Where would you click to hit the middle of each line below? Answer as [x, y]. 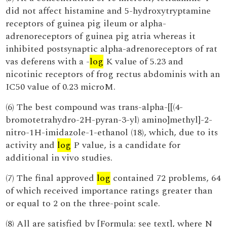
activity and [32, 145]
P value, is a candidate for [126, 145]
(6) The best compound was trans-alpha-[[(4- [94, 107]
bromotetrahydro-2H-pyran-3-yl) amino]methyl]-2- [109, 120]
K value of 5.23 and [144, 62]
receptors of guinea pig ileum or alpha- [86, 24]
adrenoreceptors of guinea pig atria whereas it [101, 36]
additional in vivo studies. [59, 158]
